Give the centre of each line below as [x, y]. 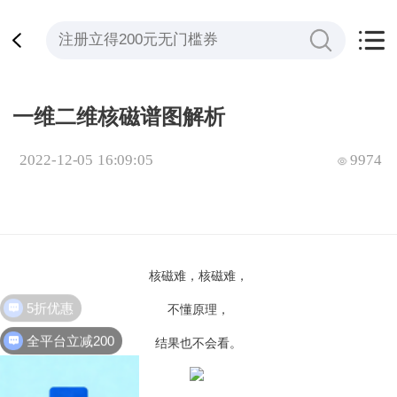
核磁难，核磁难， [198, 276]
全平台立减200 [71, 335]
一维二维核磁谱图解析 [119, 117]
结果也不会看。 [198, 344]
